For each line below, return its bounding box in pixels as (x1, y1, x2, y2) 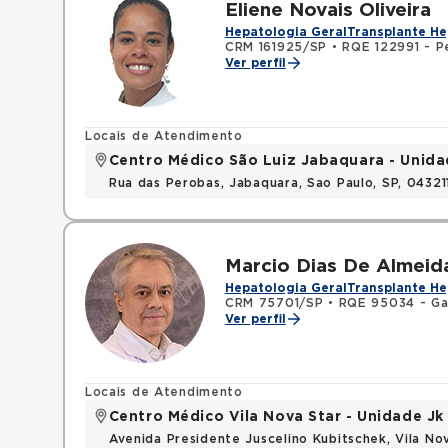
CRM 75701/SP (224, 297, 324, 309)
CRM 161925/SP (224, 41, 328, 53)
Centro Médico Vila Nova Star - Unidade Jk (108, 410, 444, 424)
